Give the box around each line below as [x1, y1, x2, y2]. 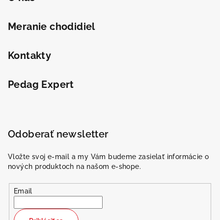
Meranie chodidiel [8, 21, 95, 33]
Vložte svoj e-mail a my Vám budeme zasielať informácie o [8, 153, 209, 161]
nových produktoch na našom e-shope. [8, 163, 141, 171]
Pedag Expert [8, 79, 74, 91]
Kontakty [8, 50, 52, 62]
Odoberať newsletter [8, 128, 109, 140]
